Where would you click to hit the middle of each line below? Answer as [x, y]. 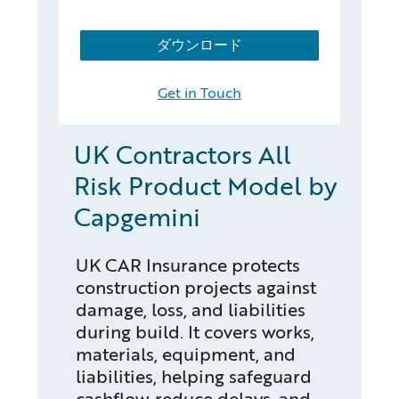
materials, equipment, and [185, 354]
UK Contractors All [183, 155]
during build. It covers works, [195, 332]
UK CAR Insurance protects [187, 265]
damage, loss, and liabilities [190, 310]
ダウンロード [199, 45]
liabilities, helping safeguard [193, 377]
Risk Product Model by [206, 186]
